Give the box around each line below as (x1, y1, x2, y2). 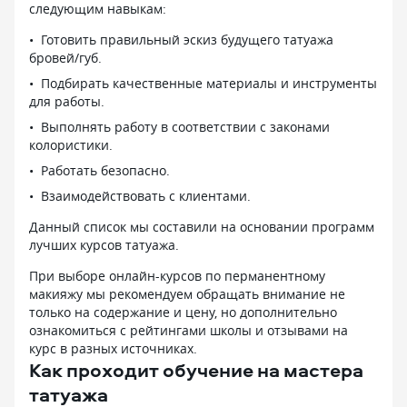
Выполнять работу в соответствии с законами (41, 117, 330, 135)
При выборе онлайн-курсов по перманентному (29, 266, 325, 284)
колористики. (29, 135, 113, 154)
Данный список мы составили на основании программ (29, 217, 374, 235)
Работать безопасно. (41, 161, 170, 179)
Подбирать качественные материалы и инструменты (41, 74, 377, 92)
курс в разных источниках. (29, 339, 197, 357)
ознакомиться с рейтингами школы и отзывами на (29, 321, 348, 339)
